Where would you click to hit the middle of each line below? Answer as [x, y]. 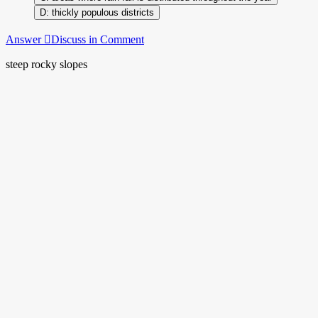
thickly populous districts [103, 12]
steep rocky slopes [46, 64]
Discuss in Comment [98, 39]
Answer [25, 39]
